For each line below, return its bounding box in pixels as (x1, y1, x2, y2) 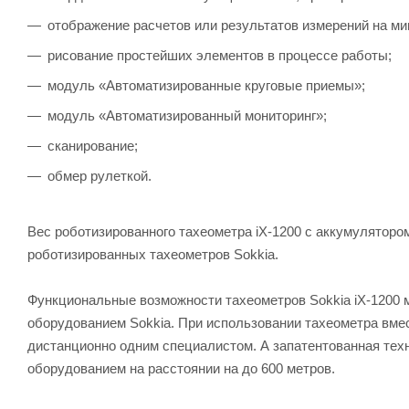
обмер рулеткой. (47, 167, 152, 184)
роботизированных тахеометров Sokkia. (27, 246, 278, 262)
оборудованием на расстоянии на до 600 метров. (27, 360, 335, 376)
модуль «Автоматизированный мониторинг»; (47, 107, 327, 123)
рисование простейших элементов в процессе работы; (47, 47, 392, 63)
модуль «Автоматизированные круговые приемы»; (47, 77, 365, 93)
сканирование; (47, 137, 138, 153)
